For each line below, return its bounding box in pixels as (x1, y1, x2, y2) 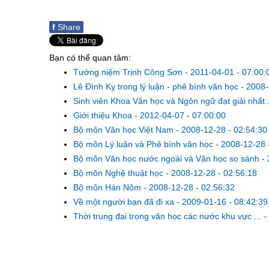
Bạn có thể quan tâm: (49, 53, 131, 62)
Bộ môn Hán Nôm (73, 183, 144, 192)
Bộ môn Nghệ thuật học (73, 168, 166, 178)
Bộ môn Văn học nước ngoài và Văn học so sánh (73, 154, 262, 163)
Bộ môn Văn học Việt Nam (73, 125, 176, 134)
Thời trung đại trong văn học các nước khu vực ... (73, 211, 264, 221)
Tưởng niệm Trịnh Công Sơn (73, 67, 185, 77)
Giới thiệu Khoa (73, 110, 134, 120)
